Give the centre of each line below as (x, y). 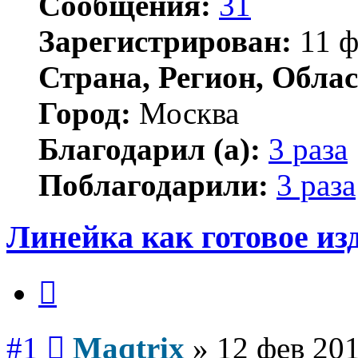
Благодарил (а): (149, 149)
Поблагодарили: (153, 185)
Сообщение (95, 332)
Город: (85, 113)
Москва (185, 113)
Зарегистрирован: (165, 41)
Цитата (76, 276)
